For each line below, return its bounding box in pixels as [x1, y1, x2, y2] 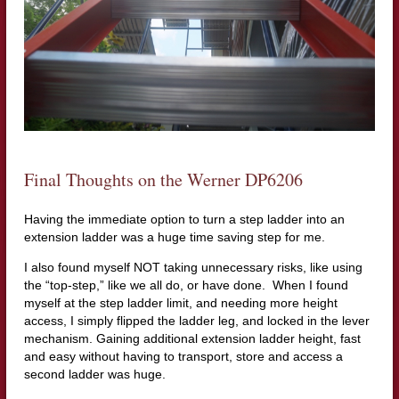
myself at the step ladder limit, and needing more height [23, 296, 338, 311]
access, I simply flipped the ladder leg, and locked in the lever [23, 313, 370, 329]
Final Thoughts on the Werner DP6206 [23, 167, 303, 192]
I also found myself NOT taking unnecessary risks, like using [23, 260, 362, 275]
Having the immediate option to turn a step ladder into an [23, 212, 345, 227]
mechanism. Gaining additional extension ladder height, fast [23, 331, 361, 346]
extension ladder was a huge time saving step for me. [23, 230, 325, 245]
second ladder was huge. [23, 367, 166, 382]
